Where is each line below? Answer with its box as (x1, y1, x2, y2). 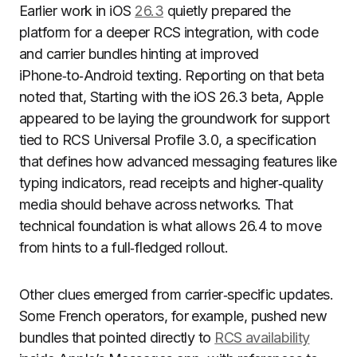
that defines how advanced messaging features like (19, 153, 337, 170)
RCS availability (214, 329, 310, 346)
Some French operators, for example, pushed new (19, 308, 328, 324)
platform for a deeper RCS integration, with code (19, 24, 319, 41)
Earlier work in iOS (19, 2, 135, 19)
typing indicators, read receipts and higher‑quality (19, 175, 324, 191)
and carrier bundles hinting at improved (19, 45, 259, 62)
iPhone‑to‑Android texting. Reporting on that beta (19, 67, 324, 84)
